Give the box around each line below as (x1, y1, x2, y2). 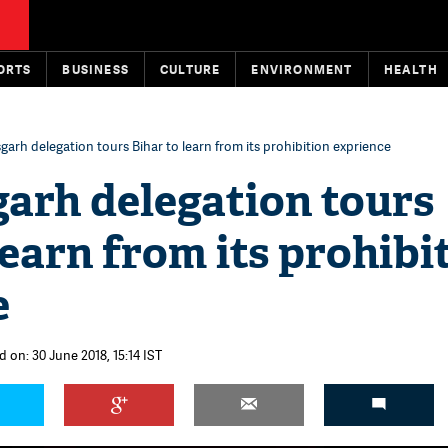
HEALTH (383, 61, 438, 78)
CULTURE (160, 61, 221, 78)
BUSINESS (62, 61, 130, 78)
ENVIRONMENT (251, 61, 353, 78)
